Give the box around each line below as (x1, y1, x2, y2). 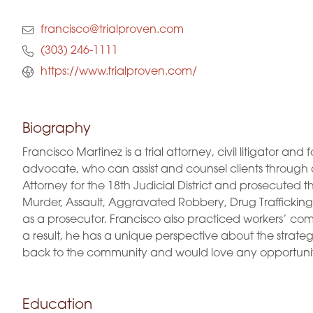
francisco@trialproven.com (41, 24, 184, 36)
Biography (22, 122, 91, 136)
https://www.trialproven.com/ (41, 66, 197, 78)
